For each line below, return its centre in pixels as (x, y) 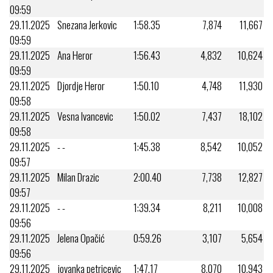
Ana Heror (75, 55)
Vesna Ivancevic (85, 116)
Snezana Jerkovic (87, 24)
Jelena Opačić (81, 238)
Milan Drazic (78, 177)
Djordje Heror (81, 85)
